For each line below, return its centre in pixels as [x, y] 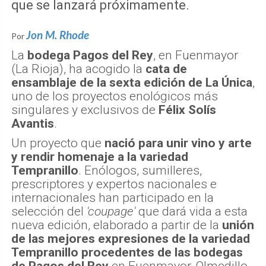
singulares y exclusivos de [83, 110]
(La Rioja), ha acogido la [78, 69]
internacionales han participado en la [113, 198]
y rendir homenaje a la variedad [100, 157]
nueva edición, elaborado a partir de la [117, 225]
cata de [166, 69]
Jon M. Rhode [58, 35]
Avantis [33, 124]
